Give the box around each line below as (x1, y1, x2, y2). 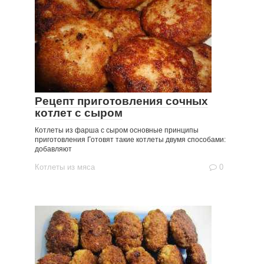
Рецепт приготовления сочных (35, 95, 208, 107)
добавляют (35, 145, 72, 153)
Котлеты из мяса (35, 163, 95, 171)
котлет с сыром (35, 107, 123, 119)
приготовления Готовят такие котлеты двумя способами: (35, 136, 226, 144)
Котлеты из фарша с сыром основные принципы (35, 126, 199, 134)
